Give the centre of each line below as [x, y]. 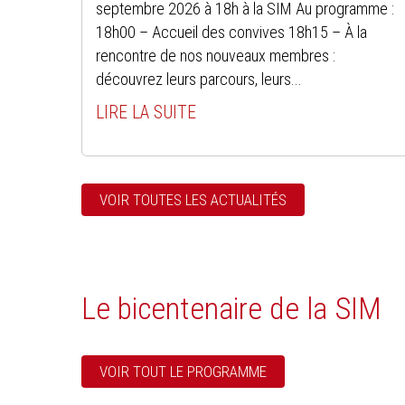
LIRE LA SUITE [146, 112]
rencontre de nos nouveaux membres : [216, 55]
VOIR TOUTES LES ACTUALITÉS [193, 199]
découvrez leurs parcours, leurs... [199, 79]
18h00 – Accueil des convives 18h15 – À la [232, 32]
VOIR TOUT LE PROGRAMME [184, 371]
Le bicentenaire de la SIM [232, 308]
